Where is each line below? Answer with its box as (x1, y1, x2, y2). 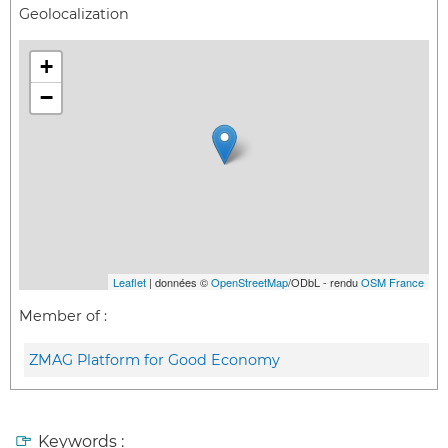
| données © (146, 274, 211, 291)
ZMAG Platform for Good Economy (29, 350, 280, 369)
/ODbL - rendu (288, 274, 361, 291)
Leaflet (113, 274, 146, 291)
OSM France (361, 274, 424, 291)
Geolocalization (19, 4, 129, 23)
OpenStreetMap (211, 274, 288, 291)
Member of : (19, 307, 107, 326)
